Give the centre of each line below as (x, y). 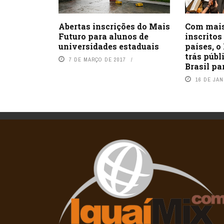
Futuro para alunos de (103, 36)
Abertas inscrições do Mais (114, 26)
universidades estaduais (109, 46)
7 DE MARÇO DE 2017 (97, 60)
